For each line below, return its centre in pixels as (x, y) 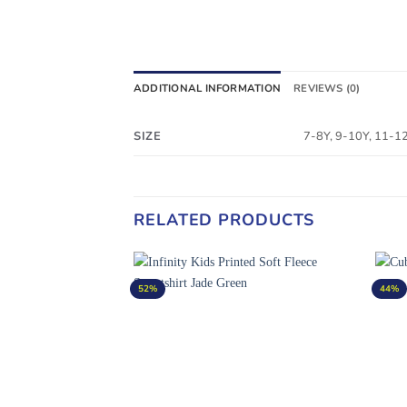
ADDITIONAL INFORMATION (208, 88)
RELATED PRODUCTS (224, 220)
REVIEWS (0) (327, 88)
